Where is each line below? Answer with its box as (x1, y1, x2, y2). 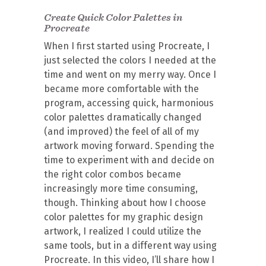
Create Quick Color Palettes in (44, 11, 182, 23)
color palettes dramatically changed (44, 112, 202, 123)
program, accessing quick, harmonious (44, 97, 214, 109)
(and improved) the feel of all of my (44, 126, 199, 137)
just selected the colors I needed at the (44, 55, 216, 66)
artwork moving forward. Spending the (44, 140, 214, 151)
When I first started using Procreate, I (44, 40, 210, 52)
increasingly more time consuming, (44, 183, 198, 194)
